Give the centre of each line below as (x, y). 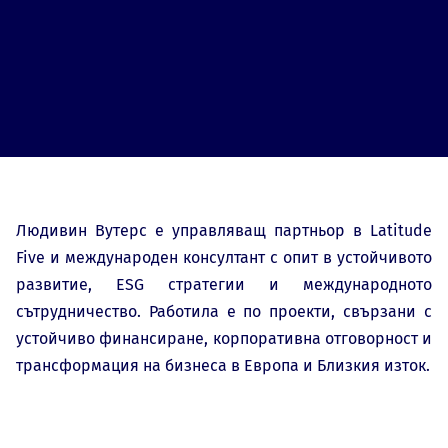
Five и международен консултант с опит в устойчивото (224, 257)
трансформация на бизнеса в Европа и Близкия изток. (223, 365)
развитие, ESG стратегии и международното (224, 284)
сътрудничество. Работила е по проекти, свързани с (224, 311)
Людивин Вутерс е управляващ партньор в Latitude (224, 230)
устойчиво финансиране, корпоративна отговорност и (224, 338)
